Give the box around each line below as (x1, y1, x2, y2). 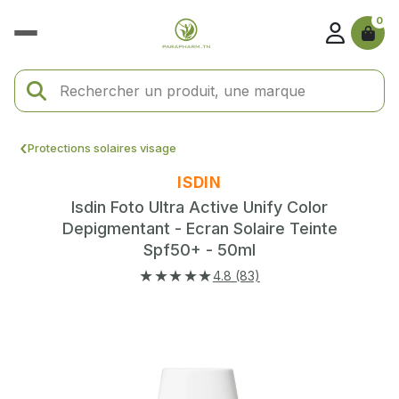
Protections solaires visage (28, 140, 176, 155)
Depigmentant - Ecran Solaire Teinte (61, 219, 338, 239)
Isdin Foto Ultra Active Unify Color (71, 198, 328, 217)
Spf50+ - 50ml (143, 240, 256, 260)
